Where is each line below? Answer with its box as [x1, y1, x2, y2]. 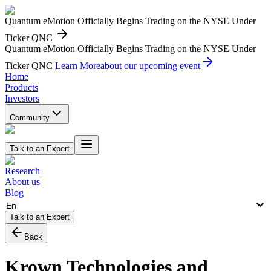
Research [5, 166, 40, 176]
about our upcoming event [100, 60, 200, 71]
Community [10, 113, 50, 122]
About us [5, 177, 40, 187]
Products [5, 82, 38, 93]
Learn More [55, 60, 100, 71]
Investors [5, 93, 39, 103]
